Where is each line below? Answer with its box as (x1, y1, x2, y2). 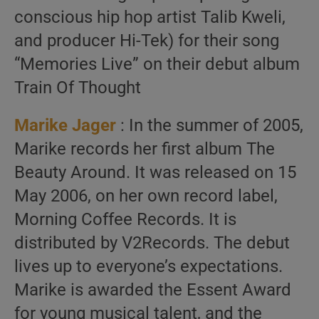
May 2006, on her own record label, (14, 186, 278, 206)
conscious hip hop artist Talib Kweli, (14, 7, 286, 27)
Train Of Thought (14, 78, 141, 98)
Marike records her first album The (14, 139, 275, 159)
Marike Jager (14, 115, 116, 135)
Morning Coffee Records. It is (14, 209, 236, 229)
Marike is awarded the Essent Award (14, 280, 291, 300)
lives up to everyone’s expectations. (14, 256, 283, 276)
